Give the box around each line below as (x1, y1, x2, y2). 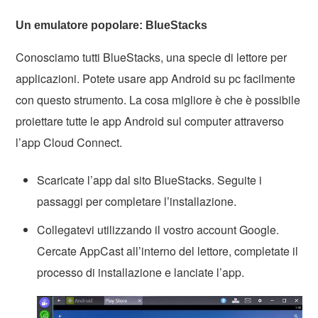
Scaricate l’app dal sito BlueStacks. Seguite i (37, 172, 263, 189)
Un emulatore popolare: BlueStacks (16, 19, 208, 32)
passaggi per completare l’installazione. (37, 193, 237, 210)
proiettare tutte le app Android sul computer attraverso (16, 113, 285, 130)
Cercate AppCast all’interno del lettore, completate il (37, 243, 299, 260)
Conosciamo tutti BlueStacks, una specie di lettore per (16, 49, 287, 66)
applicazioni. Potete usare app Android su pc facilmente (16, 70, 296, 87)
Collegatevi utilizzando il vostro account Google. (37, 221, 280, 238)
